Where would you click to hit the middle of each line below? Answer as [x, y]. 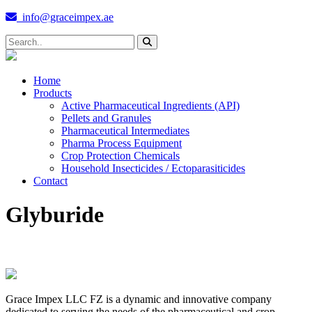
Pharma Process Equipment [122, 143]
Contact [50, 181]
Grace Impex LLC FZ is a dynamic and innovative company [139, 299]
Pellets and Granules [106, 118]
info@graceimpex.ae [65, 17]
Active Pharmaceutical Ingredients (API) [150, 106]
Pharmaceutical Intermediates [125, 131]
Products [53, 93]
